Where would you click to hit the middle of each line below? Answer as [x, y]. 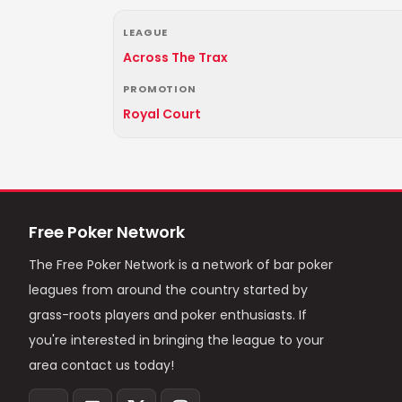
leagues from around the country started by [168, 290]
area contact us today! [101, 365]
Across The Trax [175, 57]
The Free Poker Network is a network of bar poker [181, 265]
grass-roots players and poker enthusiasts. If [168, 315]
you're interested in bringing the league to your [176, 340]
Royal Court [162, 114]
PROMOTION [160, 89]
